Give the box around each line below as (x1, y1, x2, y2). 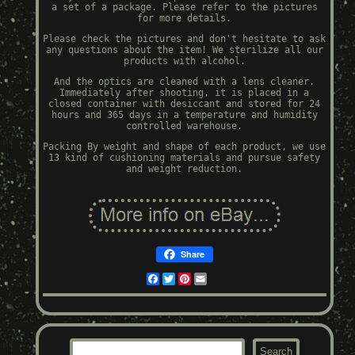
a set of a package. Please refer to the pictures (51, 2, 318, 13)
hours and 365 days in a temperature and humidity (51, 109, 318, 121)
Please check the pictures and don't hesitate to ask (43, 33, 326, 45)
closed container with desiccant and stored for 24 (48, 98, 321, 110)
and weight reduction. (126, 163, 243, 175)
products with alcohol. (123, 55, 246, 67)
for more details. (137, 13, 232, 25)
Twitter (174, 273, 214, 285)
